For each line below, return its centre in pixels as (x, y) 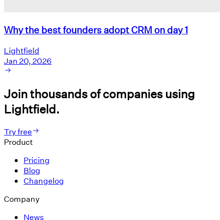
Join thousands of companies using (99, 93)
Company (22, 198)
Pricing (37, 160)
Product (18, 141)
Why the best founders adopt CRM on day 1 (96, 30)
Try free (18, 131)
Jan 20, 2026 (28, 60)
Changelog (44, 180)
